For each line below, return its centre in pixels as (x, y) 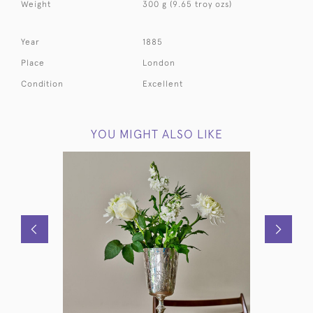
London (159, 63)
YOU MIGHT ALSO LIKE (156, 134)
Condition (42, 84)
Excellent (163, 84)
